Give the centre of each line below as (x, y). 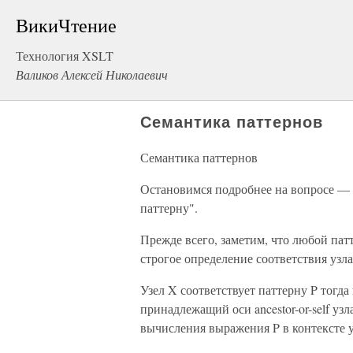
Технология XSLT (65, 56)
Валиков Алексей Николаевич (92, 74)
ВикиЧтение (66, 25)
